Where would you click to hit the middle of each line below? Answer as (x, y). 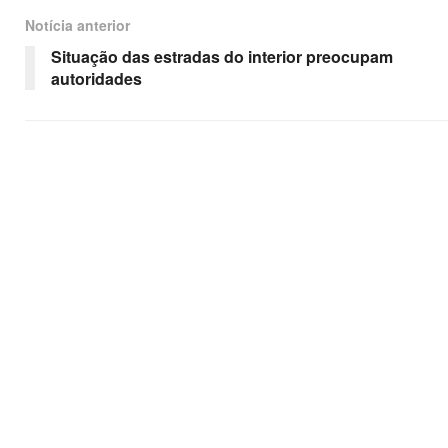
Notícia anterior (77, 24)
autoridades (96, 78)
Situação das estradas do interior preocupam (221, 56)
